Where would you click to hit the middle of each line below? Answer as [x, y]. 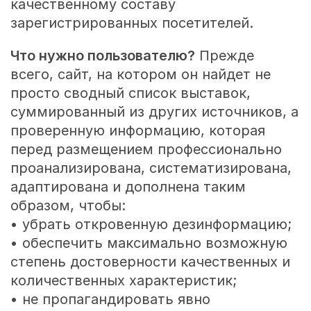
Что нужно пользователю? [102, 56]
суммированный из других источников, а [154, 112]
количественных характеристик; [123, 281]
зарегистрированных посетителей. [132, 23]
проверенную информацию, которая [137, 131]
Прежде [224, 56]
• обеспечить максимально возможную [149, 243]
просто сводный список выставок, [130, 93]
